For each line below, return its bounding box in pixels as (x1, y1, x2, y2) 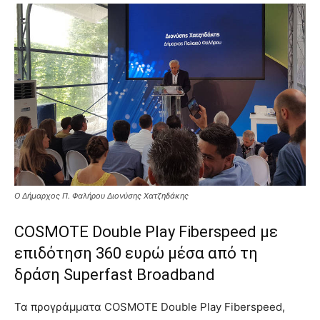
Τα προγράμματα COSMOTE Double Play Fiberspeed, (14, 299, 285, 314)
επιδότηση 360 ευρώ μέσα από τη (14, 244, 258, 262)
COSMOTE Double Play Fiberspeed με (14, 222, 278, 241)
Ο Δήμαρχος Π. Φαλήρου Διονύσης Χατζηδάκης (14, 190, 189, 201)
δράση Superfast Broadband (14, 265, 215, 284)
